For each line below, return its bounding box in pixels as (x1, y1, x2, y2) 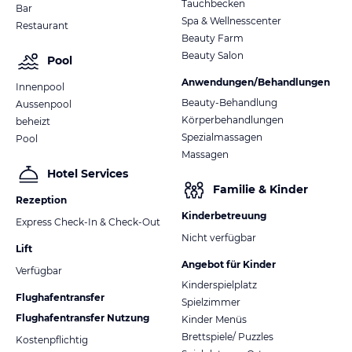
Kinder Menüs (181, 313, 247, 325)
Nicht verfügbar (181, 231, 256, 244)
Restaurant (16, 19, 68, 31)
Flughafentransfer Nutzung (16, 311, 149, 324)
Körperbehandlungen (181, 113, 284, 126)
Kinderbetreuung (181, 209, 266, 222)
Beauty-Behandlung (181, 96, 277, 108)
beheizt (16, 115, 50, 127)
